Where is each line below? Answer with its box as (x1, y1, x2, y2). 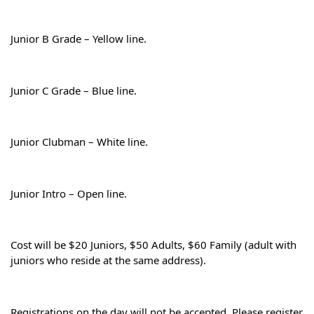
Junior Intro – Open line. (11, 186, 127, 200)
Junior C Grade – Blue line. (11, 83, 137, 97)
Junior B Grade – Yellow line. (11, 32, 146, 46)
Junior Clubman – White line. (11, 135, 148, 149)
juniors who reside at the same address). (11, 253, 206, 268)
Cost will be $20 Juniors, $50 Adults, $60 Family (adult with (11, 238, 296, 252)
